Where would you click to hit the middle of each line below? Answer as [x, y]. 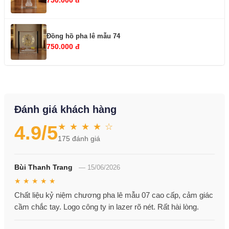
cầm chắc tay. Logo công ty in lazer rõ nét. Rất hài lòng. [107, 207]
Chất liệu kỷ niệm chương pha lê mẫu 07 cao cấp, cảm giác [114, 195]
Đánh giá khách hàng [65, 110]
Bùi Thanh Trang [43, 167]
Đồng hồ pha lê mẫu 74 [83, 36]
